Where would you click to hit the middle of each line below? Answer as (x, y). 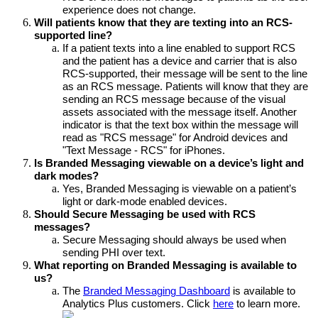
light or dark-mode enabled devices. (145, 202)
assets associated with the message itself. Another (180, 113)
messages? (62, 227)
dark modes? (66, 176)
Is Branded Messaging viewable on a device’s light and (169, 164)
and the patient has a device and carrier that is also (180, 61)
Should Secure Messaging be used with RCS (145, 215)
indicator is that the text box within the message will (180, 125)
